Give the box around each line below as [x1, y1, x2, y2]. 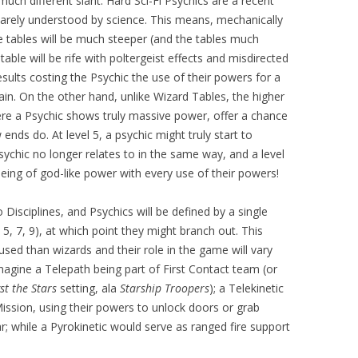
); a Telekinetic [209, 280, 284, 296]
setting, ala [57, 280, 120, 296]
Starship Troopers [120, 280, 209, 296]
